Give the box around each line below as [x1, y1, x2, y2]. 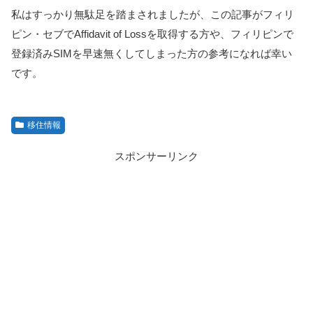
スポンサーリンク [115, 150, 198, 162]
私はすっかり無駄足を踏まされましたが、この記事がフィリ [11, 8, 294, 20]
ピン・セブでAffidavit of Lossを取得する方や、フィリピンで [11, 28, 293, 40]
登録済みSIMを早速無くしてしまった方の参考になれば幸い [11, 48, 292, 59]
